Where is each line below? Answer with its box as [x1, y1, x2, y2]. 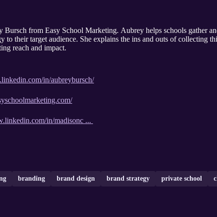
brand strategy [107, 175, 150, 183]
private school [161, 175, 202, 183]
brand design [57, 175, 95, 183]
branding [18, 175, 45, 183]
